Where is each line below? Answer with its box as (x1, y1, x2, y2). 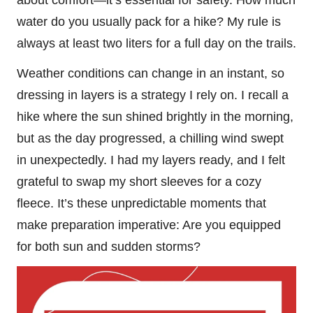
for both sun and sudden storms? (17, 239, 201, 254)
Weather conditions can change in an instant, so (17, 66, 284, 80)
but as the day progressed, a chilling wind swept (17, 131, 284, 145)
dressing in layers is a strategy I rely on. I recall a (17, 87, 289, 102)
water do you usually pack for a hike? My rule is (17, 14, 281, 29)
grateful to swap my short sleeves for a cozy (17, 174, 261, 189)
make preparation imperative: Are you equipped (17, 217, 281, 232)
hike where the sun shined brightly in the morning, (17, 109, 293, 124)
